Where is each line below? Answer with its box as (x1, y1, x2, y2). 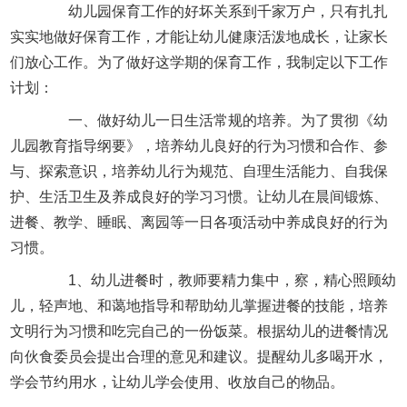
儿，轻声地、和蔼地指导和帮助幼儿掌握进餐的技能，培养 (10, 297, 389, 313)
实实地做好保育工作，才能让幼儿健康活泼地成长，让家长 (10, 28, 389, 45)
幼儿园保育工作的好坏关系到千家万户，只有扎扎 (39, 3, 389, 19)
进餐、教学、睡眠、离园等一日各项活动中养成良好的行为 (10, 213, 389, 230)
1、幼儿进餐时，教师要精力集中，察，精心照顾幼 (39, 272, 397, 288)
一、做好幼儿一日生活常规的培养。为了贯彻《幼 (39, 112, 389, 128)
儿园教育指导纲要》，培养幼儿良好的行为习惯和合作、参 (10, 137, 389, 154)
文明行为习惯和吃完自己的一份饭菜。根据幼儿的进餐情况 (10, 323, 389, 339)
